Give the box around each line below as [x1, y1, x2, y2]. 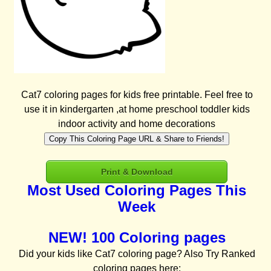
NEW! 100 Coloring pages [48, 229, 226, 246]
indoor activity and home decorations [58, 119, 216, 129]
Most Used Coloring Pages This [27, 182, 247, 199]
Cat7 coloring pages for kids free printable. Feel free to [21, 90, 253, 100]
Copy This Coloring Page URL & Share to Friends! [49, 134, 225, 144]
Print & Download [100, 167, 173, 177]
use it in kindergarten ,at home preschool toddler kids [24, 104, 250, 115]
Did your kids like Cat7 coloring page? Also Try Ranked [18, 249, 255, 260]
